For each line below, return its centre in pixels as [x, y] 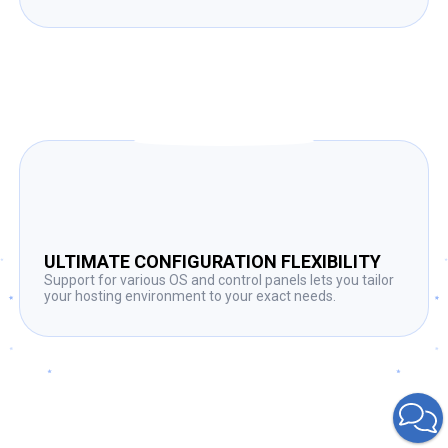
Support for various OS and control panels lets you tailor [219, 279]
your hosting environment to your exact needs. [190, 295]
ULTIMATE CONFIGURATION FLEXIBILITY [213, 261]
